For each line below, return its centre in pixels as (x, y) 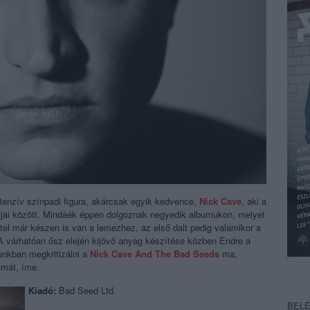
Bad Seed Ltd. (86, 290)
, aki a (254, 201)
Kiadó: (42, 290)
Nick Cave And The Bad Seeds (155, 254)
